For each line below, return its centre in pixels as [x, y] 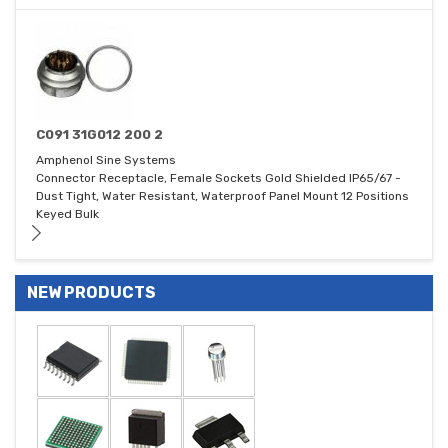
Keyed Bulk [67, 214]
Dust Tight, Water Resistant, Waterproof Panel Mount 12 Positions [222, 196]
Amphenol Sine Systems [106, 160]
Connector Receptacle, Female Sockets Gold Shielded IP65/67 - [218, 178]
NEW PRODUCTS [91, 293]
